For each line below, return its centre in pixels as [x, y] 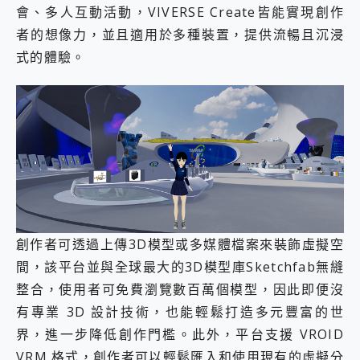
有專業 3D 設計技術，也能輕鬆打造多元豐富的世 [180, 312]
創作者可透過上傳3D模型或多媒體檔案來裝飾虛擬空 [180, 245]
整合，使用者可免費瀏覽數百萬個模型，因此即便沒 [180, 290]
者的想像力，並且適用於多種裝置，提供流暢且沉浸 [180, 35]
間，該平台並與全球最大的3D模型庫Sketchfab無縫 [180, 267]
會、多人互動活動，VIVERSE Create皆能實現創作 [180, 12]
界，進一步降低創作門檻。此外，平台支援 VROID [180, 335]
